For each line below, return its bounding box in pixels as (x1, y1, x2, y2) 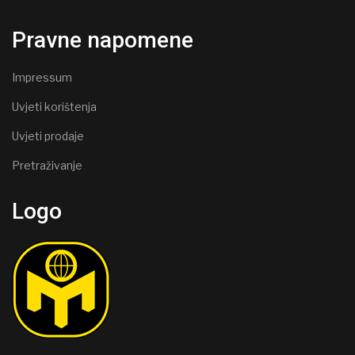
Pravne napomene (12, 27, 193, 53)
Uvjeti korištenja (12, 100, 97, 113)
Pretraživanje (12, 158, 82, 172)
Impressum (12, 71, 72, 84)
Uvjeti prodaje (12, 129, 84, 143)
